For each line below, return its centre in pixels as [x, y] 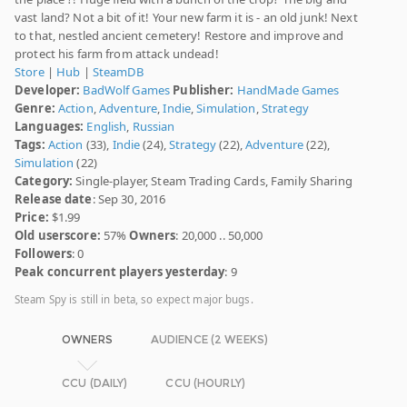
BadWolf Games [127, 90]
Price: [32, 218]
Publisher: [203, 90]
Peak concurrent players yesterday [120, 272]
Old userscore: [58, 236]
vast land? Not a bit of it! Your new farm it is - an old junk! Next [186, 18]
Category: [44, 181]
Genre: [35, 109]
